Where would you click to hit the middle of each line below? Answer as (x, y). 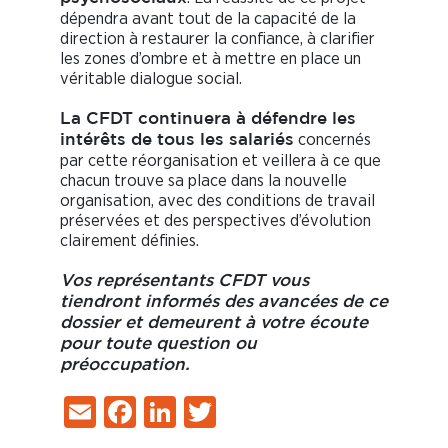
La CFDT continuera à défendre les (208, 120)
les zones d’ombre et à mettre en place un (210, 59)
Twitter (263, 412)
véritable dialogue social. (151, 79)
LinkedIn (233, 412)
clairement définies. (129, 241)
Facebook (201, 412)
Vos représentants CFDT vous (184, 282)
